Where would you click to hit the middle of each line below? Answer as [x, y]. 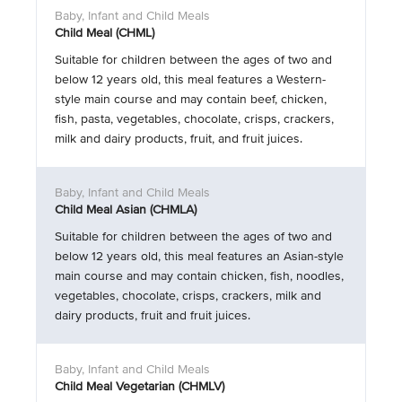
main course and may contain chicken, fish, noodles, [199, 276]
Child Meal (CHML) [105, 33]
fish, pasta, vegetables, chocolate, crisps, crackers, [194, 119]
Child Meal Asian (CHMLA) [126, 210]
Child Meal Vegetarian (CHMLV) [140, 386]
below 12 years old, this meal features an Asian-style [199, 256]
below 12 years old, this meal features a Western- [190, 79]
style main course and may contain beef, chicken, [191, 99]
